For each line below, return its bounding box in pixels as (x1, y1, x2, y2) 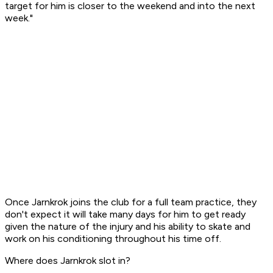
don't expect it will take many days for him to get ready (5, 208, 246, 221)
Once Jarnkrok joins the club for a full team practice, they (5, 196, 257, 208)
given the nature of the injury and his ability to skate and (5, 221, 250, 233)
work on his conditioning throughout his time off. (5, 233, 224, 245)
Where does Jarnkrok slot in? (5, 255, 130, 267)
